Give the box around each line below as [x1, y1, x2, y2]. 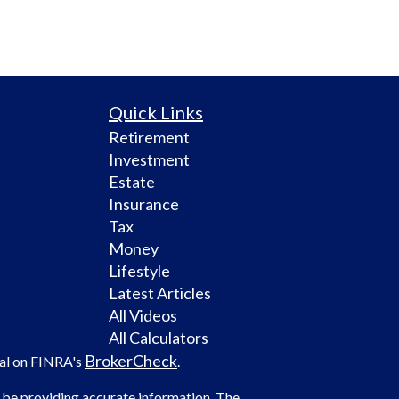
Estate [109, 172, 155, 192]
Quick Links [109, 102, 203, 124]
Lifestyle [109, 261, 170, 281]
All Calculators [109, 328, 208, 348]
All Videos [109, 305, 177, 326]
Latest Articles [109, 283, 211, 304]
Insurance [109, 194, 179, 215]
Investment [109, 150, 190, 170]
